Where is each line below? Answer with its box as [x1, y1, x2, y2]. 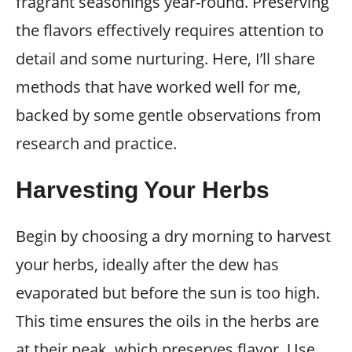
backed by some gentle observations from [16, 104, 321, 126]
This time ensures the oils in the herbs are [16, 310, 319, 332]
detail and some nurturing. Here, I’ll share [16, 47, 315, 69]
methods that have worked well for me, [16, 75, 301, 97]
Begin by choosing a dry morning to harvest [16, 225, 331, 247]
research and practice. [16, 132, 177, 154]
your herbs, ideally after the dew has [16, 253, 279, 275]
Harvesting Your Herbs [16, 176, 269, 203]
